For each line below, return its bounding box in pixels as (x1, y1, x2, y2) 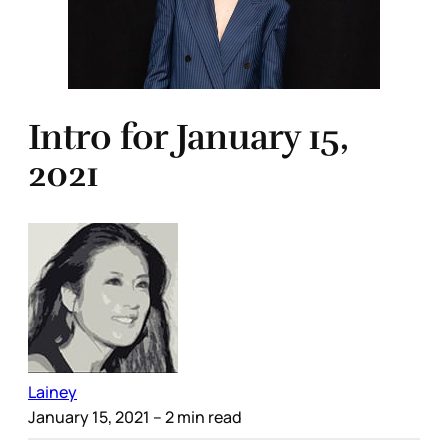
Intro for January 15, (28, 115, 348, 160)
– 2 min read (150, 405, 242, 428)
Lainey (28, 380, 77, 403)
